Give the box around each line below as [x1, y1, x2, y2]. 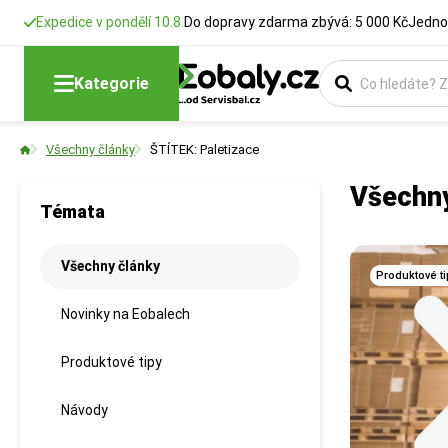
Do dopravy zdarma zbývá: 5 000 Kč [184, 14, 408, 30]
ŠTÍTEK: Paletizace [150, 142, 259, 157]
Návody [61, 402, 108, 418]
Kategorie [74, 73, 149, 93]
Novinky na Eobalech [61, 306, 190, 322]
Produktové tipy [61, 354, 162, 370]
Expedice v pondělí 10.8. [36, 14, 184, 30]
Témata [40, 201, 105, 222]
